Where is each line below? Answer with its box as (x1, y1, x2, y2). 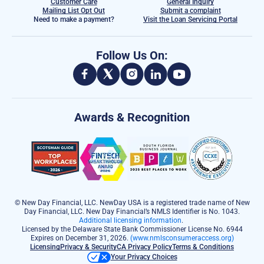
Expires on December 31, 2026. (30, 233, 130, 242)
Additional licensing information (79, 216, 181, 225)
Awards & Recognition (74, 110, 190, 124)
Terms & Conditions (172, 242, 234, 251)
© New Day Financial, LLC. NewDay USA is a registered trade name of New (14, 198, 250, 207)
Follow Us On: (96, 48, 168, 62)
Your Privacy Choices (110, 252, 177, 261)
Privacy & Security (60, 242, 117, 251)
